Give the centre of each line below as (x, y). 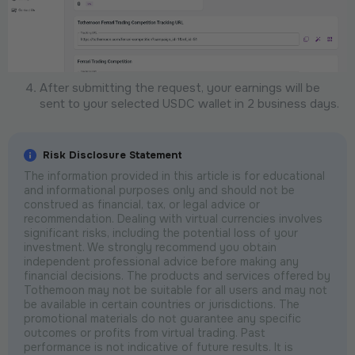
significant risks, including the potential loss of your (161, 233)
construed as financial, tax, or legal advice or (142, 204)
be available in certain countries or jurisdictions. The (162, 304)
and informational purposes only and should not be (159, 190)
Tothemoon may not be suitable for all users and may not (176, 290)
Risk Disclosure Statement (113, 155)
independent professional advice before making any (161, 261)
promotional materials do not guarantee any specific (162, 318)
